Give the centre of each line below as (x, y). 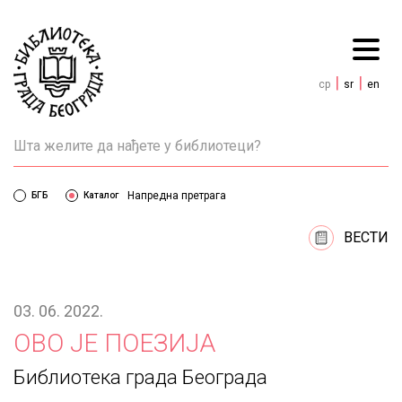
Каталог (101, 195)
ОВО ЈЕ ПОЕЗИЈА (114, 343)
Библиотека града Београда (140, 377)
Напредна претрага (177, 195)
